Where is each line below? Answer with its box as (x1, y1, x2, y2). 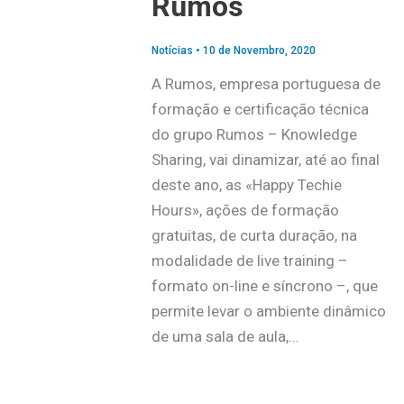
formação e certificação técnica (151, 100, 369, 119)
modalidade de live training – (151, 252, 348, 271)
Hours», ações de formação (151, 201, 339, 220)
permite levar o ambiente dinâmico (151, 302, 386, 321)
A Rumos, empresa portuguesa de (151, 75, 381, 94)
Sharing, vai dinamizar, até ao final (151, 151, 380, 170)
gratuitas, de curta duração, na (151, 226, 357, 245)
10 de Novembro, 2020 (202, 43, 316, 57)
